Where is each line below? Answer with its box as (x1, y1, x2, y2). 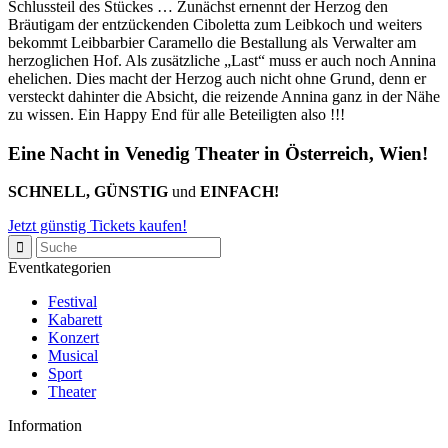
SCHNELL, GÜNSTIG (8, 183, 168, 201)
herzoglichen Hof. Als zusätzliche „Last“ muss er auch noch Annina (8, 51, 436, 69)
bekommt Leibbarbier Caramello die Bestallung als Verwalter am (8, 33, 416, 51)
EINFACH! (200, 183, 279, 201)
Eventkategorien (8, 259, 111, 277)
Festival (48, 293, 97, 311)
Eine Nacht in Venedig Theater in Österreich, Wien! (8, 142, 428, 164)
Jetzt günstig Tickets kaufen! (8, 217, 187, 235)
